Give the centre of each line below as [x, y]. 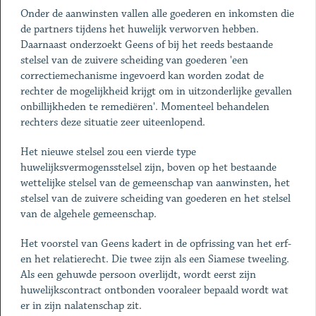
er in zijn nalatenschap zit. [81, 306]
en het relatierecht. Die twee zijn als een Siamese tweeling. [154, 259]
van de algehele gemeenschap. [88, 214]
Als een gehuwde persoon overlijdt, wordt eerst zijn [138, 275]
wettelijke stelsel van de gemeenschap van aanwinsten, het [155, 183]
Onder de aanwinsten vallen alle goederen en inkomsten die [157, 14]
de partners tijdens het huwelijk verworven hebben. [139, 29]
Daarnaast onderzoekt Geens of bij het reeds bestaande [146, 45]
